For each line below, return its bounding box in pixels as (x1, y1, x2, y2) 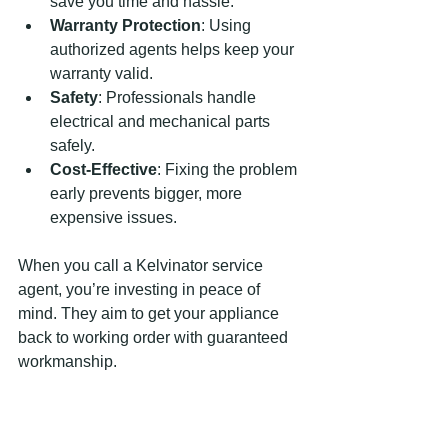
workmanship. (18, 353, 117, 370)
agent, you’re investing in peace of (18, 281, 264, 298)
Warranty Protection (50, 17, 201, 34)
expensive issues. (50, 209, 177, 226)
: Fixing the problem (157, 161, 301, 178)
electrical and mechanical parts (50, 113, 274, 130)
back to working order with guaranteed (18, 329, 292, 346)
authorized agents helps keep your (50, 41, 298, 58)
